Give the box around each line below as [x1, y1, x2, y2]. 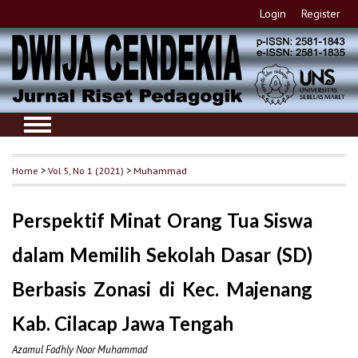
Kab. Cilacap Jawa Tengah [12, 311, 233, 335]
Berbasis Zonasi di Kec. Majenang [12, 276, 313, 300]
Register [301, 6, 341, 21]
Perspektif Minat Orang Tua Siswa [12, 208, 313, 232]
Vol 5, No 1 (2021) [48, 163, 124, 177]
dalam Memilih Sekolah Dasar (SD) [12, 242, 313, 266]
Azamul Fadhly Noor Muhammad [12, 342, 148, 356]
